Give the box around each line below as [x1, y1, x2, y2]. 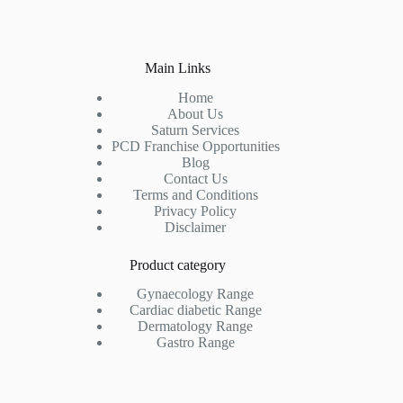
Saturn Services [151, 121, 240, 138]
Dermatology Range [138, 318, 254, 335]
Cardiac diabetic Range [129, 302, 262, 318]
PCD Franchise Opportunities [111, 138, 280, 154]
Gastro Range [156, 335, 235, 351]
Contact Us [163, 170, 228, 186]
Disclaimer [165, 219, 227, 235]
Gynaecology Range [137, 286, 255, 302]
